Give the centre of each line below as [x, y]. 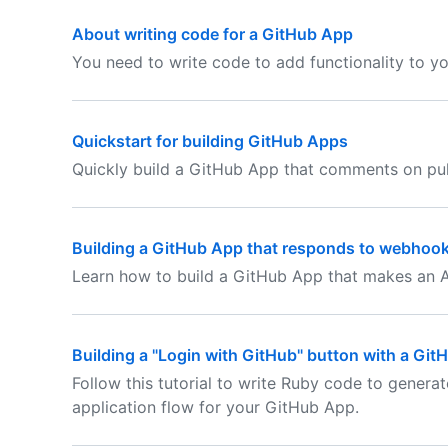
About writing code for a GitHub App [212, 34]
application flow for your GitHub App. [215, 407]
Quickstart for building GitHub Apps [210, 141]
